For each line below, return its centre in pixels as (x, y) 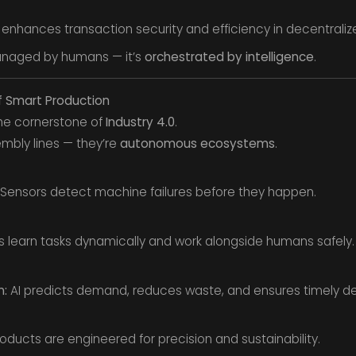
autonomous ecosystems (197, 143)
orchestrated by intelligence (229, 56)
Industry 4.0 (140, 122)
